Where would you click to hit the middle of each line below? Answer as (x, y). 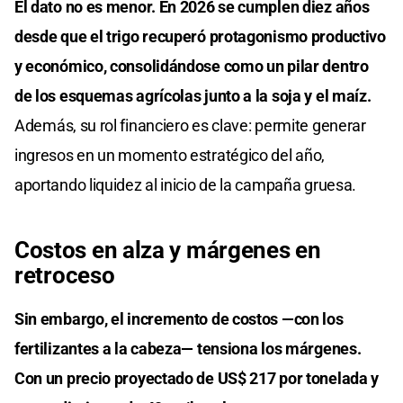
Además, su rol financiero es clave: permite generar (190, 126)
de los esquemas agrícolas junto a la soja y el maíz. (193, 96)
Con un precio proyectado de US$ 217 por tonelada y (197, 379)
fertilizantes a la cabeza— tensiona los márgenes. (188, 349)
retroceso (65, 276)
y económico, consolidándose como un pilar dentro (192, 67)
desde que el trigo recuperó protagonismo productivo (200, 37)
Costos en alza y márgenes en (168, 251)
